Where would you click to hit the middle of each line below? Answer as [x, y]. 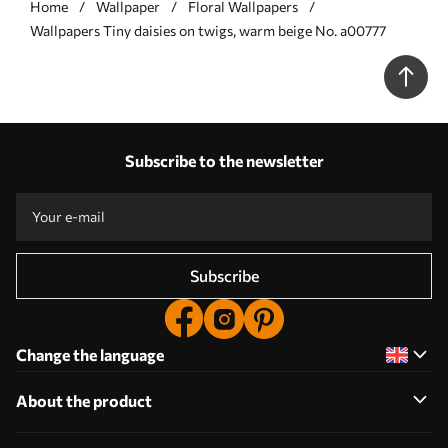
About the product [84, 400]
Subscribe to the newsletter [224, 160]
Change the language [90, 354]
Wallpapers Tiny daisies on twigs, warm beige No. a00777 [208, 30]
